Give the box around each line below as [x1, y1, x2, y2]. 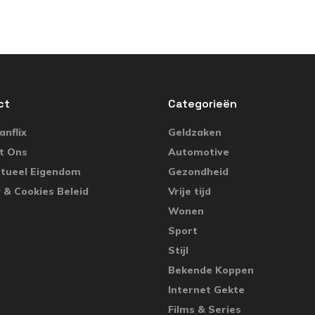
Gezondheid [168, 165, 229, 178]
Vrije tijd [168, 184, 211, 198]
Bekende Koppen [168, 263, 254, 276]
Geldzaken [168, 125, 221, 139]
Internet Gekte [168, 283, 245, 296]
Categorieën [168, 96, 237, 111]
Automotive [168, 145, 229, 158]
